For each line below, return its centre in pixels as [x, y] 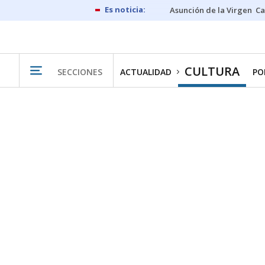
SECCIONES [80, 72]
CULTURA [212, 71]
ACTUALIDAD [146, 72]
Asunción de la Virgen [211, 10]
